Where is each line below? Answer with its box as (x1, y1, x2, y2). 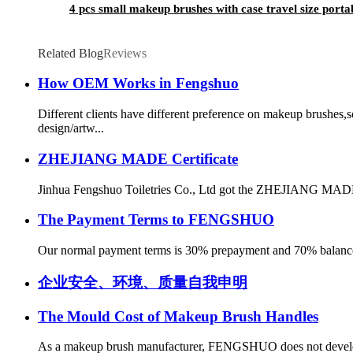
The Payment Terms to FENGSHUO (38, 211, 274, 229)
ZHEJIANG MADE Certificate (38, 150, 238, 167)
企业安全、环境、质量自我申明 (38, 273, 247, 291)
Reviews (103, 46, 147, 60)
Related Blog (38, 46, 103, 60)
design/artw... (38, 121, 104, 136)
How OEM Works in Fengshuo (38, 75, 239, 92)
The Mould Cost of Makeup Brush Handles (38, 307, 318, 325)
